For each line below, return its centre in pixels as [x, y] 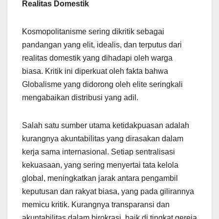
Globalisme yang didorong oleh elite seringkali [102, 84]
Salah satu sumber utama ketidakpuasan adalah [106, 125]
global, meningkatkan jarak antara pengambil [100, 178]
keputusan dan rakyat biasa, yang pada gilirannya [108, 191]
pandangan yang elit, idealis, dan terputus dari [102, 44]
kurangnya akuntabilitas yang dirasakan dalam [103, 138]
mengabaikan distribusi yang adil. [80, 97]
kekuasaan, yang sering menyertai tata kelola [100, 165]
